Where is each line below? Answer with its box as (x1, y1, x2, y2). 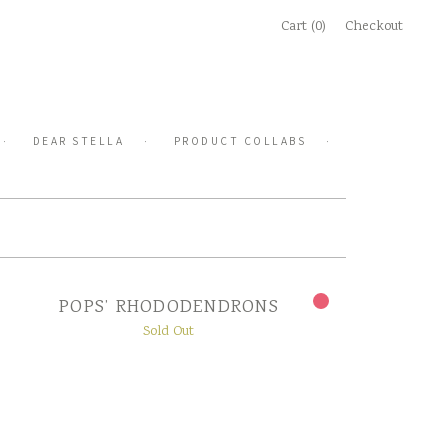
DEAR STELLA (32, 133, 124, 149)
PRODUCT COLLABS (173, 133, 306, 149)
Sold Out (143, 322, 195, 343)
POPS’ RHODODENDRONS (59, 295, 279, 322)
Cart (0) (281, 17, 326, 37)
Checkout (345, 17, 403, 37)
